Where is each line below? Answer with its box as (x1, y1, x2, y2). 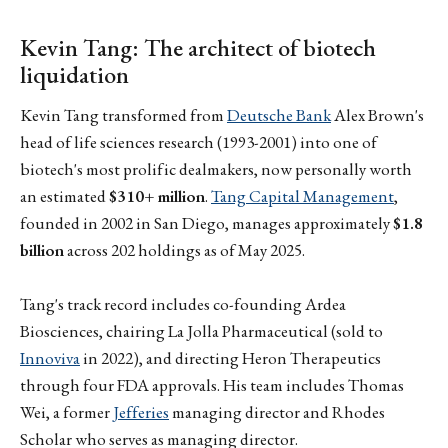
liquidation (20, 59, 129, 91)
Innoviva (20, 347, 80, 370)
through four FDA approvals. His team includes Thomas (20, 374, 404, 397)
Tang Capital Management (211, 185, 394, 208)
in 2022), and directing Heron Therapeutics (80, 347, 381, 370)
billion (20, 239, 64, 262)
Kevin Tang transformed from (20, 104, 227, 127)
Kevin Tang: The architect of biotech (20, 32, 376, 64)
